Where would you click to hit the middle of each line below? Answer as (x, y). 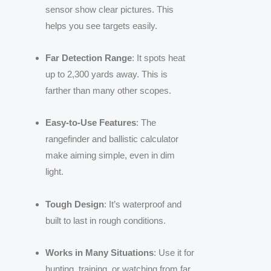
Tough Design (75, 204)
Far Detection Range (89, 58)
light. (54, 172)
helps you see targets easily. (101, 25)
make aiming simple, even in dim (110, 155)
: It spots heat (158, 58)
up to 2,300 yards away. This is (106, 74)
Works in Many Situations (100, 252)
